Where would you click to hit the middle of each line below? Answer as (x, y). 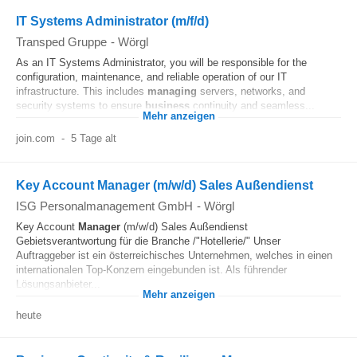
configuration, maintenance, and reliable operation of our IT (151, 77)
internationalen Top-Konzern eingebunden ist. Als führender (151, 270)
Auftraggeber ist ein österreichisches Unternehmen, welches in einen (174, 255)
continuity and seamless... (252, 106)
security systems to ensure (80, 106)
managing (172, 91)
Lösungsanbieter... (58, 284)
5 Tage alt (93, 138)
